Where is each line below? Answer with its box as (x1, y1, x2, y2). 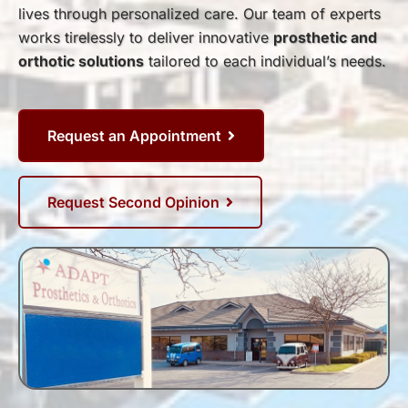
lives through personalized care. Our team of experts (18, 5, 381, 24)
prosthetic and (273, 28, 377, 47)
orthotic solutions (18, 52, 144, 71)
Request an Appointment (47, 127, 221, 146)
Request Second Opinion (47, 193, 219, 212)
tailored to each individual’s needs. (144, 52, 386, 71)
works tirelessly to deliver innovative (18, 28, 273, 47)
